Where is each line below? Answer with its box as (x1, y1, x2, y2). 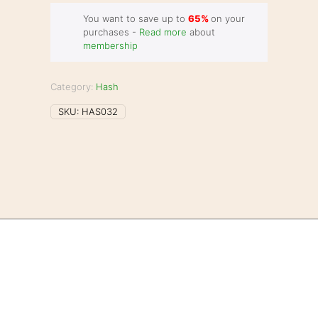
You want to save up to (82, 13, 188, 24)
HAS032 (82, 106, 119, 117)
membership (82, 40, 138, 51)
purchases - (82, 26, 139, 38)
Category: (50, 81, 97, 92)
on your (210, 13, 245, 24)
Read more (138, 26, 187, 38)
